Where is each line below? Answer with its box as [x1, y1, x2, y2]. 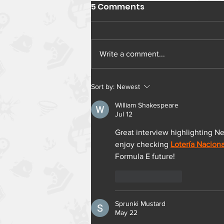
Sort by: [91, 82, 114, 90]
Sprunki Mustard [115, 199, 165, 207]
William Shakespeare [115, 100, 178, 109]
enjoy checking [115, 139, 170, 148]
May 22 [115, 208, 137, 216]
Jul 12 [115, 109, 132, 118]
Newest [116, 82, 140, 90]
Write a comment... [99, 49, 165, 58]
